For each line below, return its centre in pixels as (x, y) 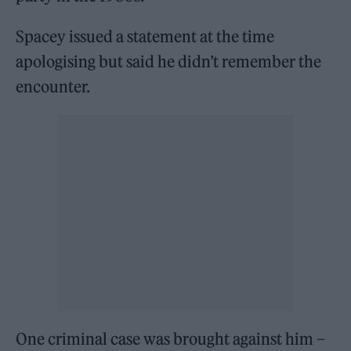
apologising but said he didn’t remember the (169, 61)
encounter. (53, 86)
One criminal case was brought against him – (171, 338)
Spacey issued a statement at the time (145, 36)
